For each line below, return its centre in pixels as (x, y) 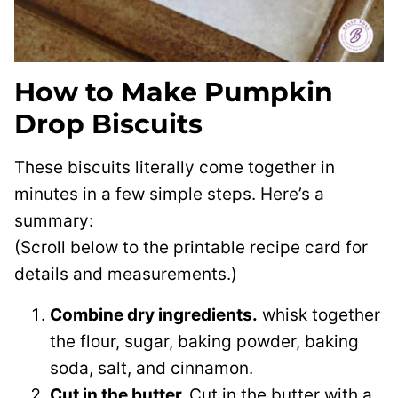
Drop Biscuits (108, 124)
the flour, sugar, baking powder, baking (204, 342)
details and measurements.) (126, 275)
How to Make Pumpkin (174, 92)
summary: (54, 221)
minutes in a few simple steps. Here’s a (169, 195)
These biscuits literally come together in (175, 168)
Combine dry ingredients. (154, 315)
